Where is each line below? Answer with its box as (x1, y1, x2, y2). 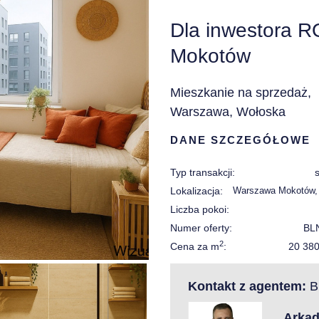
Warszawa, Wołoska (170, 105, 286, 119)
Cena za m (170, 241, 219, 252)
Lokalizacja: (170, 185, 223, 197)
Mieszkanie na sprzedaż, (170, 85, 311, 100)
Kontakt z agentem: (188, 279, 306, 293)
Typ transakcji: (170, 167, 235, 178)
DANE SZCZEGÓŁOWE (170, 134, 310, 146)
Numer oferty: (170, 222, 232, 234)
